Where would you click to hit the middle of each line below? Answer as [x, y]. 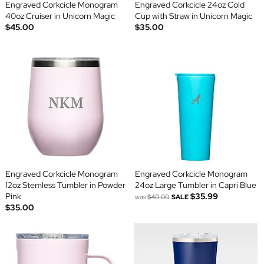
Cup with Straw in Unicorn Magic [194, 16]
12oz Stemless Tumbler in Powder [65, 185]
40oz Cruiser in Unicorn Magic [60, 16]
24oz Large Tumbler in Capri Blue [196, 185]
